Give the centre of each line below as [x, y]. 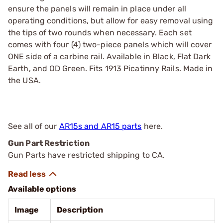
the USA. [24, 80]
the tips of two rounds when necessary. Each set [100, 32]
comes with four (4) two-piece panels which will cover [110, 44]
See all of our [34, 126]
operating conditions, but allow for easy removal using [111, 20]
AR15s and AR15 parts [100, 126]
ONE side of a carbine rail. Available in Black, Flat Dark [109, 56]
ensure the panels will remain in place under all [97, 8]
